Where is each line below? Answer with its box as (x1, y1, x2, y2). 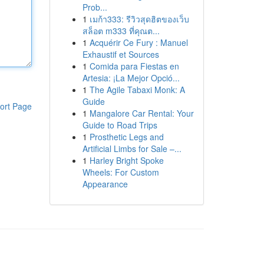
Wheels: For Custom (82, 166, 159, 178)
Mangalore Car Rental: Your (89, 107, 194, 119)
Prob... (82, 1, 107, 13)
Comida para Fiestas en (89, 60, 179, 72)
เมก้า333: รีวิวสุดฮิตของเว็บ (89, 13, 189, 25)
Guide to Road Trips (82, 119, 157, 131)
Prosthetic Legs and (89, 131, 164, 143)
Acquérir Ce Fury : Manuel (89, 37, 188, 48)
